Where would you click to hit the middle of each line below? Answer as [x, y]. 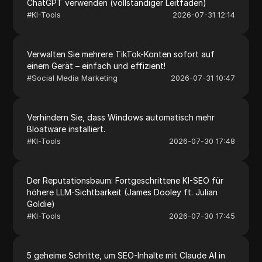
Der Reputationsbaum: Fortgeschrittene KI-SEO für [125, 180]
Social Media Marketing [75, 77]
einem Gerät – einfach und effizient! [96, 65]
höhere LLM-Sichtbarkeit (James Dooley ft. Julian [123, 192]
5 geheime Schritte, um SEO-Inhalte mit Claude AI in [126, 255]
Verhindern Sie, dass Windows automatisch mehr [121, 117]
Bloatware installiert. [66, 129]
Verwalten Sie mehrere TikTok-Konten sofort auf [121, 54]
